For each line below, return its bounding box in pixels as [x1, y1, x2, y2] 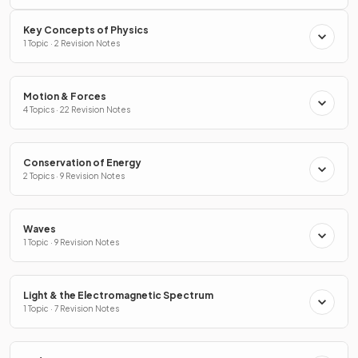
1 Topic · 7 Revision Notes [23, 304, 119, 314]
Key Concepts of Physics [23, 24, 149, 37]
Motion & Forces [23, 90, 106, 103]
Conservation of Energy [23, 157, 141, 169]
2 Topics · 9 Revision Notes [23, 171, 125, 181]
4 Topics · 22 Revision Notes [23, 105, 130, 115]
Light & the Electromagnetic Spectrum [23, 289, 213, 302]
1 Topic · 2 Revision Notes [23, 38, 120, 49]
